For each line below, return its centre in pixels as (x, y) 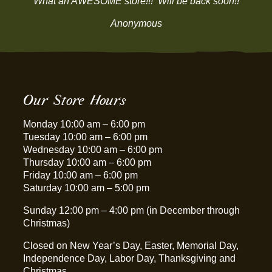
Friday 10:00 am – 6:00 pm (81, 175)
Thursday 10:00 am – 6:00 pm (87, 162)
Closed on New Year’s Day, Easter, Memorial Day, (131, 246)
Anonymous (136, 24)
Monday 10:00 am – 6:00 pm (84, 124)
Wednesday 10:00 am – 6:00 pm (93, 150)
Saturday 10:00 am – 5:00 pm (87, 188)
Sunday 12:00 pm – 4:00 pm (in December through (132, 210)
